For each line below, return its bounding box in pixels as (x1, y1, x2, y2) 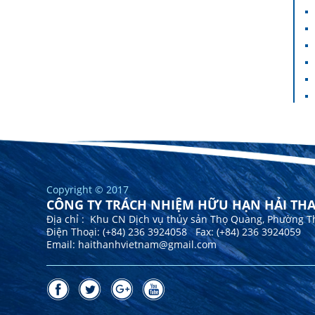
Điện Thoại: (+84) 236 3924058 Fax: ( (46, 225, 219, 238)
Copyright (46, 183, 95, 196)
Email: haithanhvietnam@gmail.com (46, 238, 217, 251)
